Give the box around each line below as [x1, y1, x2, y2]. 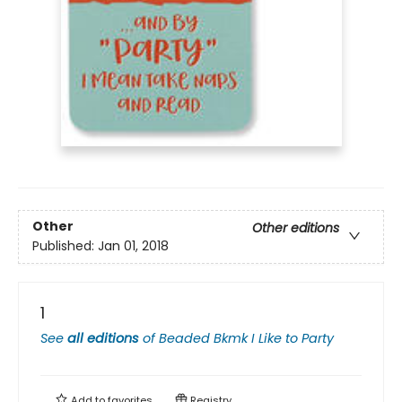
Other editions [252, 219, 339, 238]
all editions [67, 328, 139, 347]
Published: [32, 237, 98, 256]
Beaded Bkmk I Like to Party [159, 328, 334, 347]
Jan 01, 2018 [98, 237, 169, 256]
